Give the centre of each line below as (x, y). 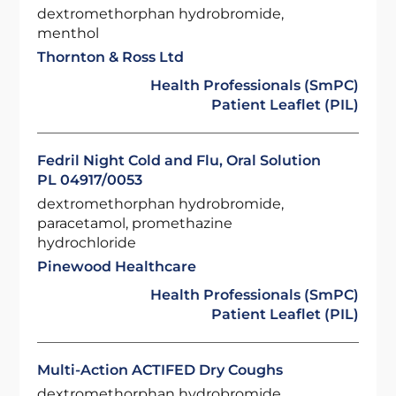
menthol (69, 33)
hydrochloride (87, 243)
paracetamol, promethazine (135, 223)
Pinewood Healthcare (117, 267)
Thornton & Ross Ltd (111, 57)
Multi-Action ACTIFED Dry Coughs (160, 370)
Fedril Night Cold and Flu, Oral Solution (179, 160)
